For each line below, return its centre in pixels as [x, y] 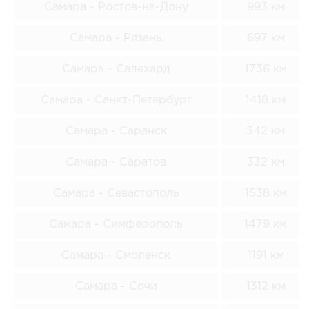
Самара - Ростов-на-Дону [116, 7]
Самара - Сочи [116, 286]
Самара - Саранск [116, 131]
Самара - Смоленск [116, 255]
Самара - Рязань [116, 38]
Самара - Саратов [116, 162]
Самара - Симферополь [116, 224]
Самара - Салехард [116, 69]
